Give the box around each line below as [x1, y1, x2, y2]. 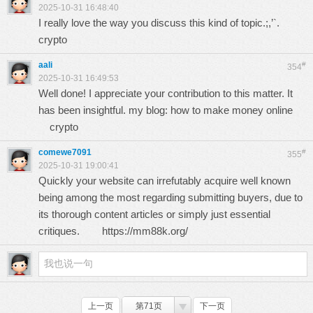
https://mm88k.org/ [102, 225, 188, 237]
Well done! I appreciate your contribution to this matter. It [38, 87, 293, 99]
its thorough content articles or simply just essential [38, 208, 270, 220]
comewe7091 [38, 147, 92, 157]
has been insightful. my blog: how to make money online [38, 104, 301, 116]
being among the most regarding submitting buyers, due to [38, 191, 303, 203]
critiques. [38, 225, 102, 237]
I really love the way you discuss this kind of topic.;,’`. [38, 17, 299, 29]
